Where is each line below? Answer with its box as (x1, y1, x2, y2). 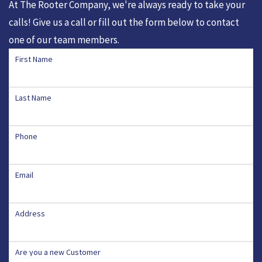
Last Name (15, 92, 51, 103)
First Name (15, 53, 53, 64)
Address (15, 208, 45, 219)
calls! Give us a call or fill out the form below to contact (9, 15, 239, 29)
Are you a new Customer (15, 246, 101, 257)
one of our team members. (9, 33, 119, 46)
